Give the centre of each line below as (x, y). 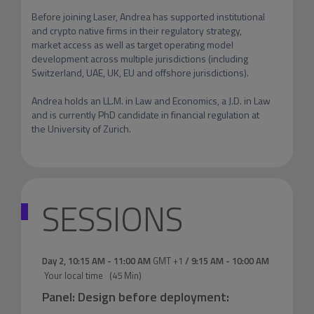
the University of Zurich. (81, 129)
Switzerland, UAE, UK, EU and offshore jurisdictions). (140, 73)
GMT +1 (168, 261)
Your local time (72, 275)
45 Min (125, 275)
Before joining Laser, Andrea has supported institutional (148, 16)
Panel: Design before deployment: (135, 297)
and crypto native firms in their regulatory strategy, (136, 30)
